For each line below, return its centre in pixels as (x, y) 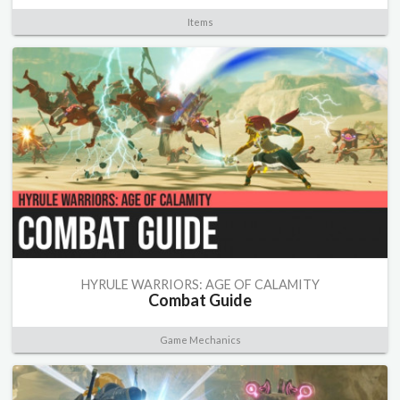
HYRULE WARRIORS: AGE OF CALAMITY (200, 285)
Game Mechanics (200, 340)
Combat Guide (200, 300)
